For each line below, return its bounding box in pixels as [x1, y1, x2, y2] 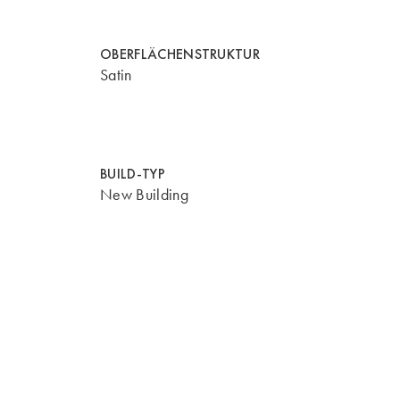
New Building [100, 185, 188, 205]
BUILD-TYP [100, 164, 165, 184]
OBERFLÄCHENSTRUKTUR [100, 44, 261, 63]
